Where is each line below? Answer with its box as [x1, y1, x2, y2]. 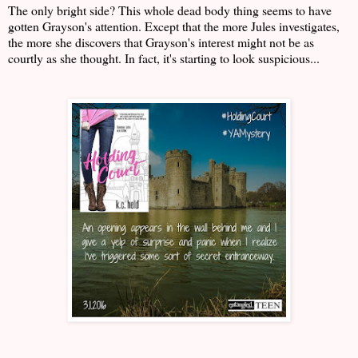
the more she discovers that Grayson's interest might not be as [8, 34, 314, 51]
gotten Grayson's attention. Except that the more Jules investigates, [8, 18, 340, 35]
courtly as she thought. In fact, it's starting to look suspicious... [8, 50, 320, 67]
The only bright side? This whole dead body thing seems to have [8, 2, 332, 19]
